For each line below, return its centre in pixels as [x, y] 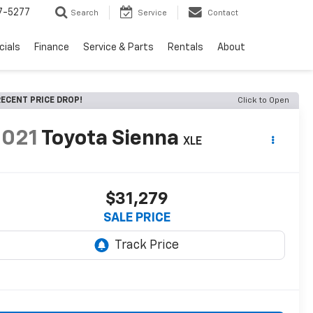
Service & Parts [118, 48]
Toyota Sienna [110, 139]
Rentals [185, 48]
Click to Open [263, 101]
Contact [223, 13]
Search [85, 13]
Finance [52, 48]
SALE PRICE [137, 218]
